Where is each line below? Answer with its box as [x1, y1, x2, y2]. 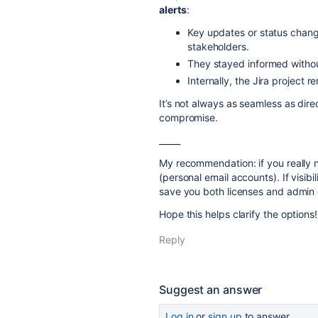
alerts [159, 4, 187, 16]
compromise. [159, 111, 219, 124]
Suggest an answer [159, 283, 263, 297]
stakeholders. [187, 40, 249, 53]
